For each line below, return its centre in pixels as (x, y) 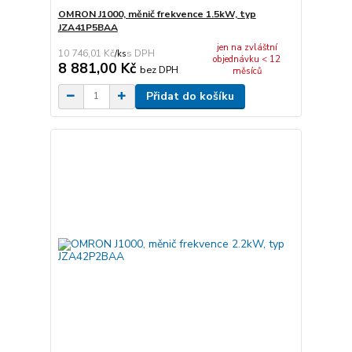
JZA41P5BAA (88, 28)
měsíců (247, 71)
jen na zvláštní (247, 48)
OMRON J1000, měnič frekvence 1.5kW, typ (157, 15)
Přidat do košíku (190, 96)
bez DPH (159, 69)
